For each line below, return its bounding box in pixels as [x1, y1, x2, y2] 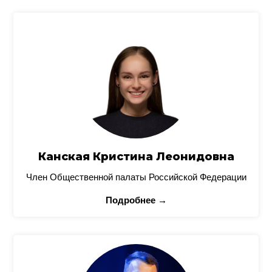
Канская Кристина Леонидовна [38, 150, 234, 163]
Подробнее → [105, 195, 167, 205]
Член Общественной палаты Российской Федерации [25, 172, 246, 182]
